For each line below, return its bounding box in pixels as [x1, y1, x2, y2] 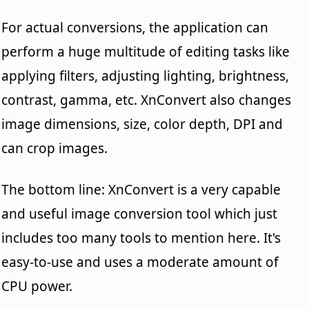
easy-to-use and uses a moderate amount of [1, 252, 279, 271]
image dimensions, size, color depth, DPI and [1, 114, 283, 133]
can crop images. [1, 139, 108, 157]
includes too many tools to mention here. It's [1, 228, 281, 247]
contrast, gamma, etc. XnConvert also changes [1, 90, 292, 109]
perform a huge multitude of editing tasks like [1, 42, 290, 61]
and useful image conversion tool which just [1, 204, 278, 223]
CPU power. [1, 277, 73, 295]
